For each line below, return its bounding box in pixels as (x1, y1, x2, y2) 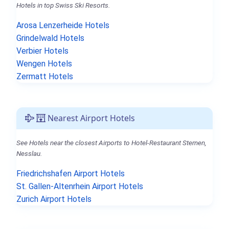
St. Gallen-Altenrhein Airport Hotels (16, 181, 143, 191)
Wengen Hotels (16, 58, 72, 68)
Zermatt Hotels (16, 71, 73, 81)
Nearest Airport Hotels (45, 112, 135, 124)
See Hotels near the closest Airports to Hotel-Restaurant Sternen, (16, 138, 207, 147)
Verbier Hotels (16, 45, 68, 56)
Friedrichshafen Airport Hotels (16, 168, 125, 178)
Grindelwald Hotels (16, 33, 84, 43)
